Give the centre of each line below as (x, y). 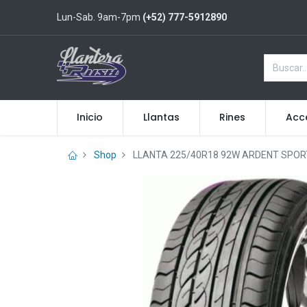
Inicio (90, 117)
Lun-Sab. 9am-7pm (99, 17)
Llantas (161, 117)
